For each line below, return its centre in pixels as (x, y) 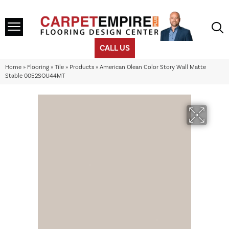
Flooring (38, 67)
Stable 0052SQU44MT (35, 76)
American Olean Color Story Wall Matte (153, 67)
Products (82, 67)
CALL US (114, 48)
